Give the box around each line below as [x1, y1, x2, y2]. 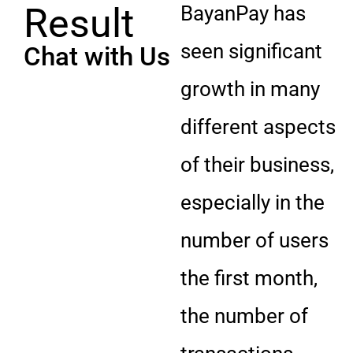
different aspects [180, 114, 336, 139]
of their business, [180, 152, 335, 176]
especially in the [180, 190, 325, 214]
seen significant [180, 39, 323, 63]
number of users [180, 228, 329, 252]
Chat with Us [24, 40, 170, 72]
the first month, [180, 266, 318, 290]
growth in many [180, 76, 321, 101]
